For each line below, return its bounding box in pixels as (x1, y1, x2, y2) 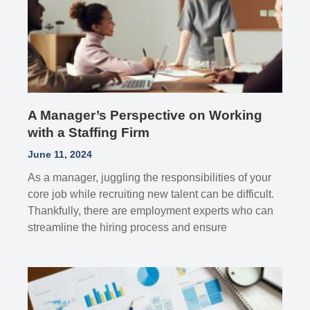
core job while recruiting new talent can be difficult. (28, 188, 275, 200)
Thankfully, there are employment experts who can (28, 204, 274, 217)
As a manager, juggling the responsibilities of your (28, 171, 272, 183)
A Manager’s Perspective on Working (28, 107, 263, 122)
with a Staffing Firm (28, 125, 150, 140)
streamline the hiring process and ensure (28, 221, 228, 233)
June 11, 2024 (28, 148, 93, 160)
